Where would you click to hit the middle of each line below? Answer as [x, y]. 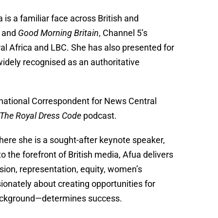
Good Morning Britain [59, 33]
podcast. [99, 115]
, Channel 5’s [123, 33]
